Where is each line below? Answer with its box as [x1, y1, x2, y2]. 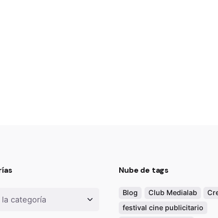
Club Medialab [148, 188, 197, 197]
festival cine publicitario [123, 203, 203, 212]
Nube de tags [119, 165, 169, 175]
